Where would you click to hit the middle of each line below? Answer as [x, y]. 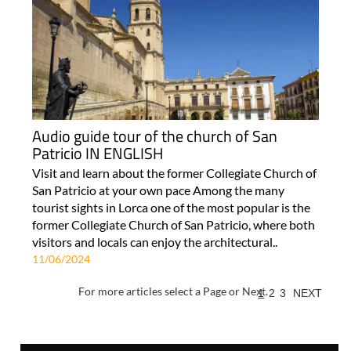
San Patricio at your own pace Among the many [158, 190]
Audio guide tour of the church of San [154, 136]
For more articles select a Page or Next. [173, 291]
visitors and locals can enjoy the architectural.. [154, 241]
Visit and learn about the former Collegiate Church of [174, 172]
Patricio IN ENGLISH [98, 153]
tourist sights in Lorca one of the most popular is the [171, 207]
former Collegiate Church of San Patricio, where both [173, 224]
